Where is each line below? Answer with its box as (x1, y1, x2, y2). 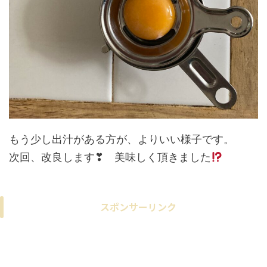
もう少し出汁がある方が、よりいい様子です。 (9, 132, 234, 145)
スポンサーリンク (100, 199, 176, 214)
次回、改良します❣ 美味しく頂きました (9, 150, 211, 163)
